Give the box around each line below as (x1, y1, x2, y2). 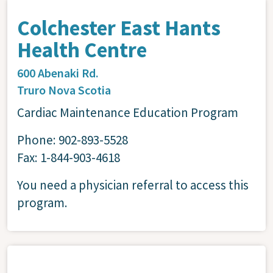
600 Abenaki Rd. (17, 65, 99, 80)
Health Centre (17, 36, 147, 63)
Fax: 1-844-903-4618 (17, 149, 120, 166)
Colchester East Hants (17, 14, 221, 41)
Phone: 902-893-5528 (17, 131, 128, 148)
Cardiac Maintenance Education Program (17, 104, 238, 121)
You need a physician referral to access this (17, 176, 249, 193)
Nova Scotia (48, 82, 111, 97)
